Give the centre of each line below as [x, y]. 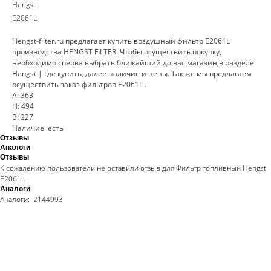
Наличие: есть [38, 128]
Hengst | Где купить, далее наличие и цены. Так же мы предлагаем [132, 73]
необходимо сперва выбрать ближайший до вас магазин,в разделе [133, 63]
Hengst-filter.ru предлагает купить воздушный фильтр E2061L [121, 41]
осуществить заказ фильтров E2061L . [79, 84]
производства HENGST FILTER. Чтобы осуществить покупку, [117, 52]
